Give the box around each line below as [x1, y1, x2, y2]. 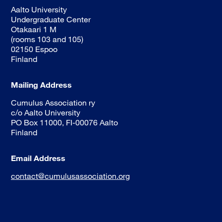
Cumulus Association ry [11, 98, 95, 108]
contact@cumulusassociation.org [11, 171, 130, 181]
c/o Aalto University [11, 108, 80, 117]
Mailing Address [11, 80, 72, 90]
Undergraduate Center [11, 14, 91, 24]
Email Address [11, 153, 65, 163]
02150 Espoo [11, 44, 57, 54]
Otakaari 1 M [11, 24, 56, 34]
